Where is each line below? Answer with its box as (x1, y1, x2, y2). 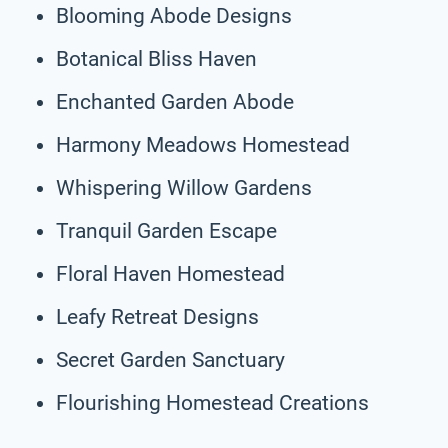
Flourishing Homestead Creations (56, 390, 369, 415)
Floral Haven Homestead (56, 261, 285, 286)
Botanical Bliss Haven (56, 46, 257, 71)
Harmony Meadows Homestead (56, 132, 350, 157)
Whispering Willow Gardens (56, 175, 312, 200)
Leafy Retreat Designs (56, 304, 259, 329)
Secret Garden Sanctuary (56, 347, 285, 372)
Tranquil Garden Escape (56, 218, 277, 243)
